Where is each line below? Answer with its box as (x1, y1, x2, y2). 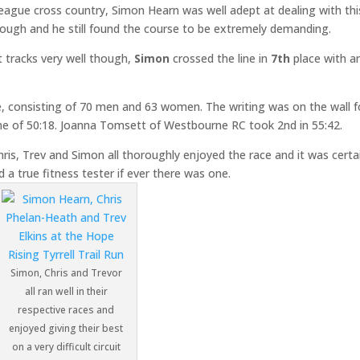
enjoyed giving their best (9, 321, 124, 335)
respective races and (18, 302, 115, 317)
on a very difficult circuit (11, 339, 121, 354)
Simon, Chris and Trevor (10, 265, 122, 280)
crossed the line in (170, 50, 272, 66)
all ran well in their (24, 284, 108, 298)
